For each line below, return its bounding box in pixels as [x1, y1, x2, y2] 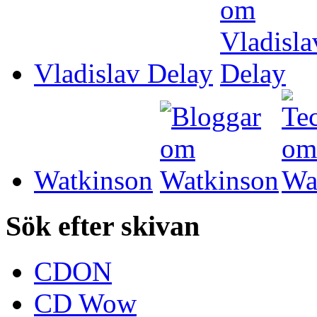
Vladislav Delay [34, 57, 213, 88]
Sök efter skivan [6, 209, 200, 242]
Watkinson [34, 164, 153, 195]
